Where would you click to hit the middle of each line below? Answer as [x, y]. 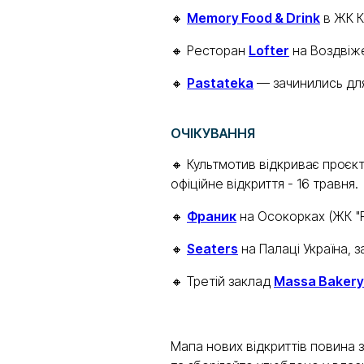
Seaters [212, 249]
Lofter [269, 50]
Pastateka [220, 83]
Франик [212, 216]
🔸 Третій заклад [222, 281]
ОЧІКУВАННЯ [213, 133]
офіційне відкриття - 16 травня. [264, 184]
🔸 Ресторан [210, 50]
